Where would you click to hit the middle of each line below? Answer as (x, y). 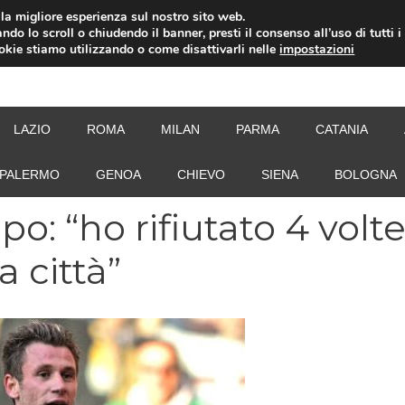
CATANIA (341, 129)
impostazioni (317, 49)
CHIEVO (201, 174)
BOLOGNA (366, 174)
